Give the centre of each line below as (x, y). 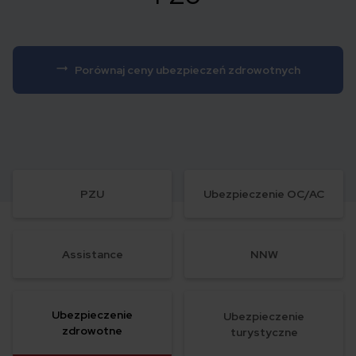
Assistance (92, 255)
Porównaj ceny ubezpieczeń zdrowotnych (188, 70)
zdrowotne (92, 331)
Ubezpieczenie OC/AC (264, 194)
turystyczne (264, 333)
